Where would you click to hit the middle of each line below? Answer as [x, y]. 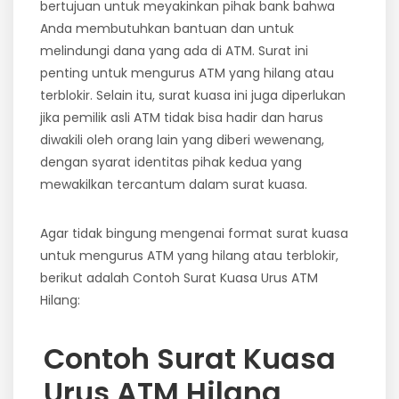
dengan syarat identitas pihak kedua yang [171, 162]
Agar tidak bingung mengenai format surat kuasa [194, 233]
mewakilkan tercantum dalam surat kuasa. [174, 184]
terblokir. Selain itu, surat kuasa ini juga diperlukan [193, 95]
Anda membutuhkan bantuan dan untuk [167, 28]
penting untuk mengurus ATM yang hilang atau [187, 73]
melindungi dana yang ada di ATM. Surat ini [174, 50]
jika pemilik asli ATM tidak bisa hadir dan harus [182, 117]
